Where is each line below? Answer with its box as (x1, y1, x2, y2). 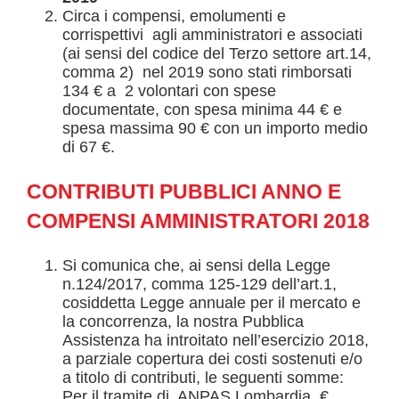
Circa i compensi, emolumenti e (62, 7, 286, 26)
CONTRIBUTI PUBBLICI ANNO (27, 180, 328, 204)
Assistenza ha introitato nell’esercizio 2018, (62, 331, 369, 350)
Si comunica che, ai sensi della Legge (62, 256, 330, 275)
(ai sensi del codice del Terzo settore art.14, (62, 45, 371, 63)
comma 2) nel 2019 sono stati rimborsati (62, 63, 352, 82)
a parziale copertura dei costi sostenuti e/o (62, 350, 362, 369)
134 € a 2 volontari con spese (62, 82, 276, 101)
